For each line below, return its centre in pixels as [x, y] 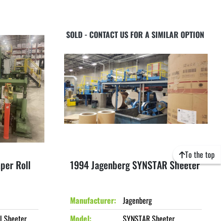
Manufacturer [92, 200]
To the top [200, 154]
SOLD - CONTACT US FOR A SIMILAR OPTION [135, 35]
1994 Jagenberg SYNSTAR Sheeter [135, 165]
